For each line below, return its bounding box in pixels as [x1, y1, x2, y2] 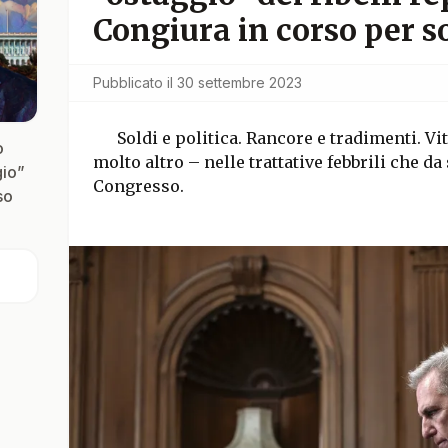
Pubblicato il [92, 74, 173, 91]
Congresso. [92, 176, 184, 196]
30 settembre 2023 [176, 74, 302, 91]
